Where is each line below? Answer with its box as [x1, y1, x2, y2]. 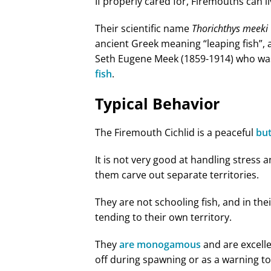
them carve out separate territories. [95, 168, 259, 181]
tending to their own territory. [95, 210, 232, 224]
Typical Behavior [95, 93, 220, 114]
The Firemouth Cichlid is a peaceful [95, 125, 256, 139]
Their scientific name [95, 21, 192, 35]
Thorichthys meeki [192, 21, 268, 35]
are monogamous [119, 237, 201, 251]
